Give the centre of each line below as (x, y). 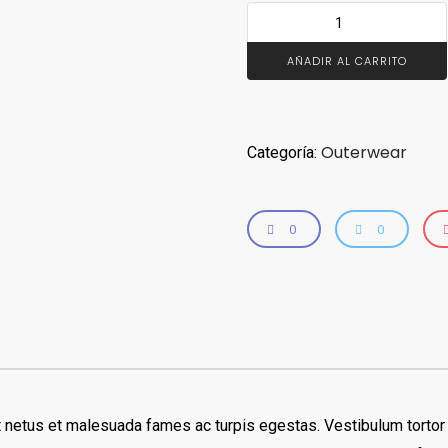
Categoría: (283, 152)
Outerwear (363, 152)
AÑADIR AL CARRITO (346, 61)
